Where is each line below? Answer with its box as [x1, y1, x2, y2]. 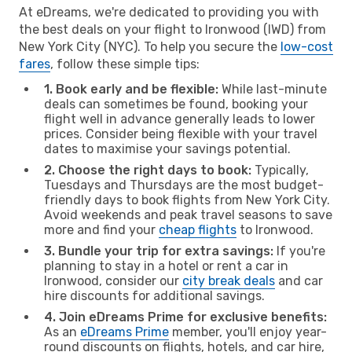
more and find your [44, 222, 159, 237]
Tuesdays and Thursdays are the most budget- [44, 177, 324, 192]
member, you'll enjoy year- [169, 324, 327, 339]
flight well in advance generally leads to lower [44, 111, 315, 126]
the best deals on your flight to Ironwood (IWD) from [19, 21, 326, 37]
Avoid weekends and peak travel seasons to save [44, 207, 332, 222]
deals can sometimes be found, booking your [44, 96, 308, 112]
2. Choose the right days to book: [44, 162, 251, 178]
